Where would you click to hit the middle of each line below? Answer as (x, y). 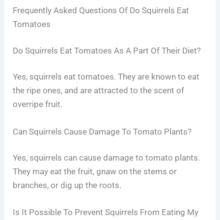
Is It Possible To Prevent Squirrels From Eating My (106, 212)
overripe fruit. (38, 104)
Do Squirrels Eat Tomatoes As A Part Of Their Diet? (107, 50)
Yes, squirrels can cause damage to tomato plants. (107, 158)
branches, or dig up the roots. (67, 185)
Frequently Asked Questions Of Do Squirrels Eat (101, 11)
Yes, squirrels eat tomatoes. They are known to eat (106, 77)
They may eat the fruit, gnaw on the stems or (95, 172)
